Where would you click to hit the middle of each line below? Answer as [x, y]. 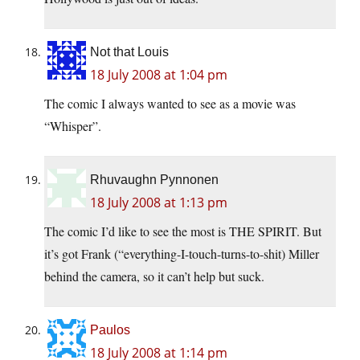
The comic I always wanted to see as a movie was [170, 104]
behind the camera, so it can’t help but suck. [154, 276]
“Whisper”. [73, 126]
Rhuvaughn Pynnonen [154, 180]
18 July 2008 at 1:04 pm [159, 75]
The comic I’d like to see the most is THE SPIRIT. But [183, 231]
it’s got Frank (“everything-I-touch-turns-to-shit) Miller [182, 254]
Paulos [110, 330]
